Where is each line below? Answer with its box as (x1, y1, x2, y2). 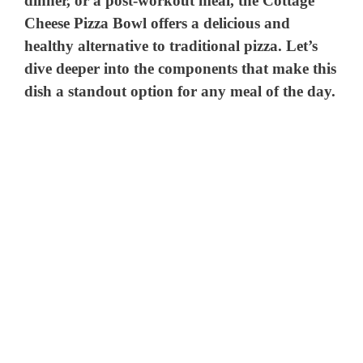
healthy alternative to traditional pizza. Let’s (24, 37, 318, 55)
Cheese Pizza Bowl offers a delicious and (24, 15, 291, 32)
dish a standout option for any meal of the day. (24, 83, 336, 100)
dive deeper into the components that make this (24, 60, 337, 78)
